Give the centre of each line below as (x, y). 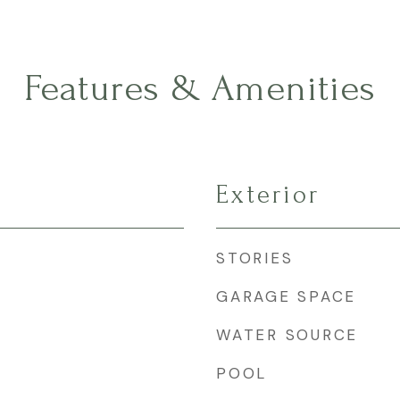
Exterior (268, 195)
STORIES (255, 258)
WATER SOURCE (287, 335)
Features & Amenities (200, 88)
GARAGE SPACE (286, 296)
